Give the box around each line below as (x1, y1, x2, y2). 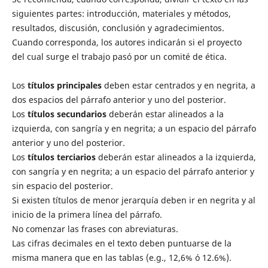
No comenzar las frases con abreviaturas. (11, 223, 178, 235)
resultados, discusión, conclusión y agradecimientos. (11, 22, 224, 34)
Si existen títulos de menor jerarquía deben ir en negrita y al (11, 194, 255, 206)
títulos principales (27, 80, 102, 92)
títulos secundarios (27, 108, 106, 120)
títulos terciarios (27, 151, 96, 163)
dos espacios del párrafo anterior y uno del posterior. (11, 94, 226, 106)
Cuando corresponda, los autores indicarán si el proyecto (11, 36, 242, 48)
